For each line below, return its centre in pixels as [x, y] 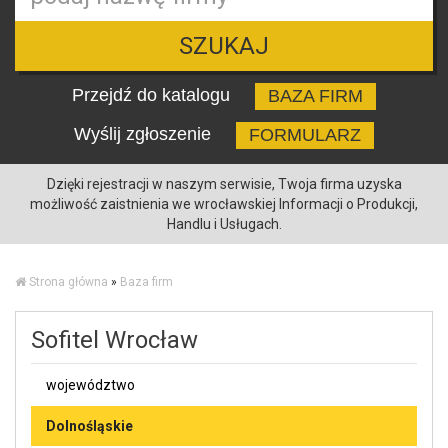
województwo [90, 384]
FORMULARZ [305, 134]
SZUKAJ [224, 45]
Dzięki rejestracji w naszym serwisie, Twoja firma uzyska [224, 183]
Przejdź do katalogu [153, 94]
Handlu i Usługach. [224, 223]
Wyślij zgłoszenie [145, 133]
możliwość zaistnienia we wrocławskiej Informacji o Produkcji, [224, 203]
